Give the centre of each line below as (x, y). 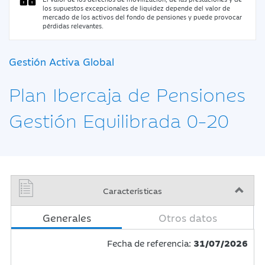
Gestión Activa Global (62, 62)
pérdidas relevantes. (73, 26)
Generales (67, 218)
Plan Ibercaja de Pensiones (127, 93)
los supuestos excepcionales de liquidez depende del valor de (136, 8)
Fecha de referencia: (149, 243)
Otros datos (188, 218)
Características (132, 190)
